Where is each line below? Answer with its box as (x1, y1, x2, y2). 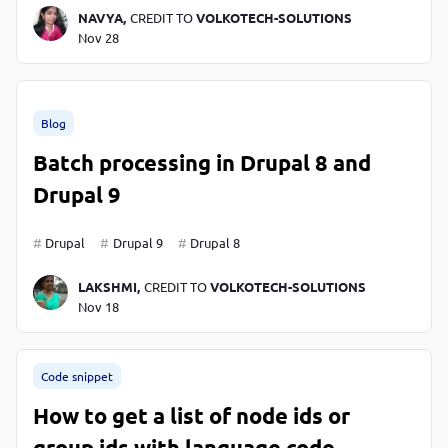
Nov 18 (77, 297, 119, 315)
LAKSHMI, (77, 277, 140, 295)
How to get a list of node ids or (33, 401, 350, 429)
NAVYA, (77, 8, 126, 26)
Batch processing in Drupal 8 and (33, 148, 371, 176)
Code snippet (41, 367, 113, 384)
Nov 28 (77, 28, 119, 46)
